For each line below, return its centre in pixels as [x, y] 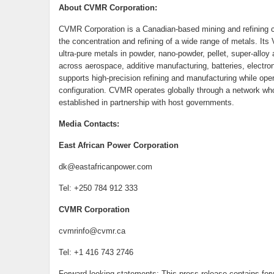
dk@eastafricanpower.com [105, 167]
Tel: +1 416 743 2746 [96, 252]
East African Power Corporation [118, 145]
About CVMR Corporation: [108, 8]
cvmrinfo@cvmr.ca [92, 231]
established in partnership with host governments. [146, 102]
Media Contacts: [89, 124]
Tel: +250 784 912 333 [98, 188]
